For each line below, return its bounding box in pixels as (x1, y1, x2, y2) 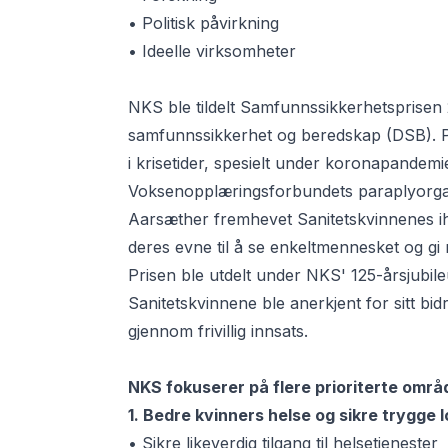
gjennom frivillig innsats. (128, 321, 309, 342)
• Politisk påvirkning (128, 13, 280, 34)
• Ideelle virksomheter (128, 41, 297, 62)
